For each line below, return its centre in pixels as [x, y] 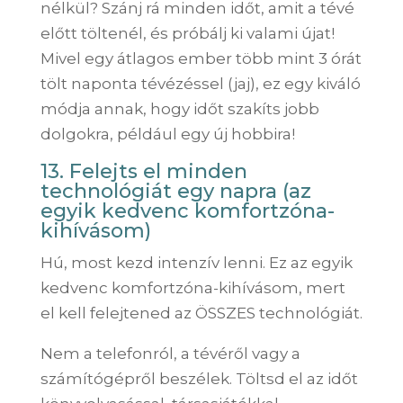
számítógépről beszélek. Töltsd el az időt [199, 378]
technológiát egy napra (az [175, 191]
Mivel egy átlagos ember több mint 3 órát [201, 58]
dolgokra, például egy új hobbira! [167, 134]
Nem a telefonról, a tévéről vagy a [170, 353]
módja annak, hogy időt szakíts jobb [179, 108]
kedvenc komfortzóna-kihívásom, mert [193, 287]
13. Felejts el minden [143, 171]
